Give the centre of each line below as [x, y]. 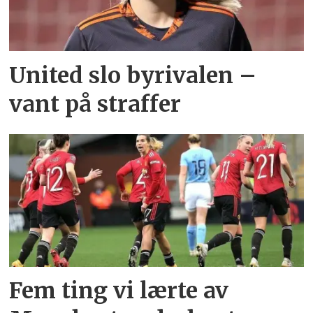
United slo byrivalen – [133, 75]
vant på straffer [95, 104]
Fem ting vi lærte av [119, 291]
